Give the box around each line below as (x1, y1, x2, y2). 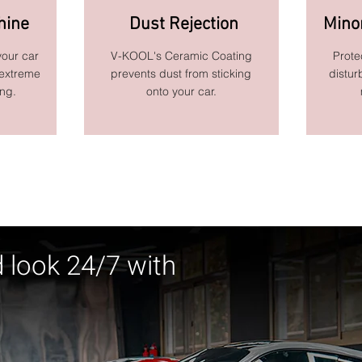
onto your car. (145, 84, 217, 99)
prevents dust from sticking (111, 66, 251, 81)
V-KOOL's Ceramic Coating (110, 48, 252, 63)
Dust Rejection (128, 14, 238, 36)
